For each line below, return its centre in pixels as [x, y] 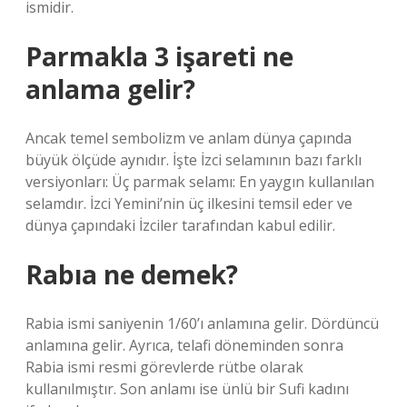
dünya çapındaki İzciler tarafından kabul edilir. [180, 225]
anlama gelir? [110, 89]
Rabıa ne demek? [132, 274]
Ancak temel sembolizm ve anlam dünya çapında [189, 138]
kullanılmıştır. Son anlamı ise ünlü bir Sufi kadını [187, 389]
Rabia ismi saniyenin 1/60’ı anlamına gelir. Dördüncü [202, 323]
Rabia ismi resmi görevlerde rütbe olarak [164, 367]
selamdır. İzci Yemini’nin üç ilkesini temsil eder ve [189, 203]
